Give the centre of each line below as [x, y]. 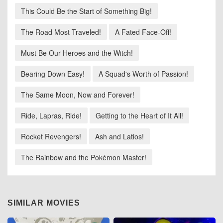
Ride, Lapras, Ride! [51, 116]
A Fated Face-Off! [143, 32]
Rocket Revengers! [51, 137]
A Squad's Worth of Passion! [143, 74]
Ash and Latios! [119, 137]
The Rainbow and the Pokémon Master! [84, 158]
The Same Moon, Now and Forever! [78, 95]
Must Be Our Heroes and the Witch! [77, 53]
